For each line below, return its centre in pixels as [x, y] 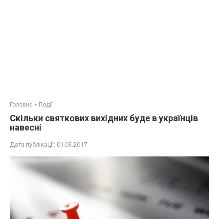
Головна [21, 105]
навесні [26, 127]
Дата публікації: [33, 144]
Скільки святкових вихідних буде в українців [104, 118]
